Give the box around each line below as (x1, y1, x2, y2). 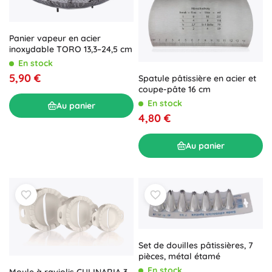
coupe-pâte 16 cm (138, 84, 211, 95)
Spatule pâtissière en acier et (138, 73, 256, 84)
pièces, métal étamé (138, 250, 220, 262)
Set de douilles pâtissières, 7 (138, 239, 253, 251)
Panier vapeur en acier (9, 33, 101, 44)
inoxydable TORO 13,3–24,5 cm (9, 44, 132, 55)
